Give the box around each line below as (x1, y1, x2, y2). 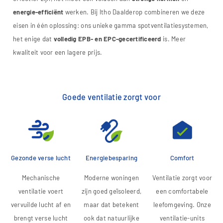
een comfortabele (156, 187, 209, 196)
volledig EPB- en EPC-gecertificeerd (53, 35, 161, 43)
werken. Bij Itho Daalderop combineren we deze (63, 8, 205, 16)
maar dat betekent (84, 201, 139, 209)
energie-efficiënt (13, 8, 64, 16)
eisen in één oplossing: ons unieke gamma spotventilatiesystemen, (13, 21, 209, 30)
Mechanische (21, 174, 60, 182)
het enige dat (13, 35, 54, 43)
